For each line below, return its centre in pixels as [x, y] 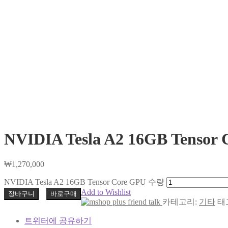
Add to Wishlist [106, 192]
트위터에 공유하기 [58, 220]
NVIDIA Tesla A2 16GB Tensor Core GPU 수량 [84, 182]
